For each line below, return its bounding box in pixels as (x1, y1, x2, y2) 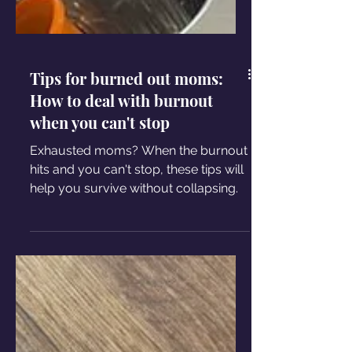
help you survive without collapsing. (30, 256, 238, 271)
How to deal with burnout (30, 165, 213, 186)
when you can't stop (30, 187, 170, 208)
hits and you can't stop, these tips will (30, 237, 244, 252)
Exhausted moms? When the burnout (30, 218, 247, 233)
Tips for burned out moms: (30, 143, 223, 164)
